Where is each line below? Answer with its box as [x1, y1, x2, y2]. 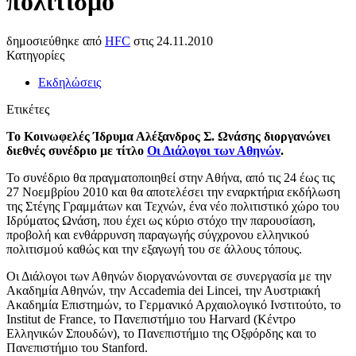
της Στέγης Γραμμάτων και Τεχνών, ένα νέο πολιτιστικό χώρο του [6, 199, 339, 213]
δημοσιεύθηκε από [6, 33, 105, 48]
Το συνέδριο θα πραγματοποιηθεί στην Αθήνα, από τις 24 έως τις [6, 170, 335, 184]
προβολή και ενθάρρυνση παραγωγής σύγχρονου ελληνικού [6, 227, 309, 242]
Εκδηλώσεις [38, 75, 101, 89]
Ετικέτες [6, 102, 49, 116]
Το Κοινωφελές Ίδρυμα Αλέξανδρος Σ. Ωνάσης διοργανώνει [6, 129, 331, 143]
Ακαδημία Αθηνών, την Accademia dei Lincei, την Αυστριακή [6, 283, 320, 297]
